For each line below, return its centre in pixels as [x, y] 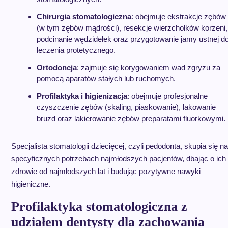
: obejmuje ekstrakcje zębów [178, 17]
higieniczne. [31, 184]
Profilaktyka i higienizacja [82, 96]
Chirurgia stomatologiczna [84, 17]
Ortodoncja [56, 67]
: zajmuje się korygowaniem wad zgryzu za [148, 67]
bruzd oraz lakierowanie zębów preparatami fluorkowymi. [131, 118]
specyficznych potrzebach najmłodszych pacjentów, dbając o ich [118, 159]
